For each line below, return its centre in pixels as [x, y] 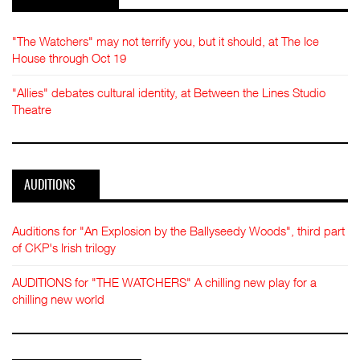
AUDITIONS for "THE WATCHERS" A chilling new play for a [164, 282]
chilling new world [58, 299]
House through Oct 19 [69, 57]
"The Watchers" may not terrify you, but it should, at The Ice [166, 41]
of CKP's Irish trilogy [64, 247]
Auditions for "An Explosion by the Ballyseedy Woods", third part [178, 231]
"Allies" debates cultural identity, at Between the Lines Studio [169, 92]
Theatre [32, 109]
